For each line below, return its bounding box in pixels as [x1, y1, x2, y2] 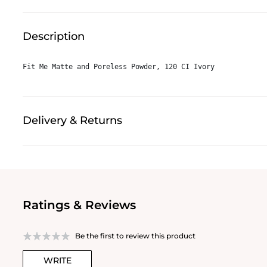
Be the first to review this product [75, 231, 195, 240]
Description [23, 29, 85, 43]
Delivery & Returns [23, 113, 122, 127]
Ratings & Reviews [23, 197, 136, 212]
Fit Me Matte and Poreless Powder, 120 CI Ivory [23, 62, 215, 71]
